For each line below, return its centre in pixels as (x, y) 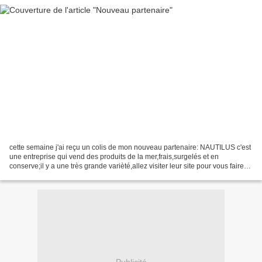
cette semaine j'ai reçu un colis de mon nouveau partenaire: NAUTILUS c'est (130, 147)
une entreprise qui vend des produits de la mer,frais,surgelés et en (114, 156)
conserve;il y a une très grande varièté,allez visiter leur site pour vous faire (127, 166)
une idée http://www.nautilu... (55, 175)
